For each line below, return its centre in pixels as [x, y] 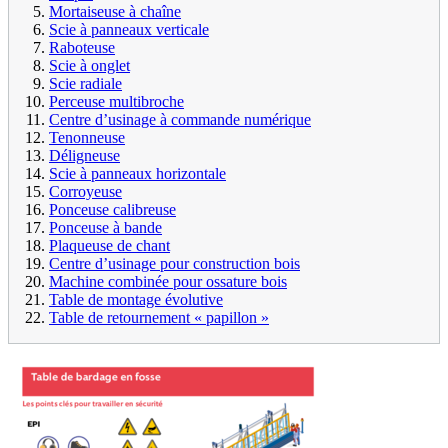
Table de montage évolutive [136, 300]
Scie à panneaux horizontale [137, 174]
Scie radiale [85, 84]
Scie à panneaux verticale [129, 30]
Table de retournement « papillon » [159, 318]
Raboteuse [82, 48]
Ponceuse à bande [105, 228]
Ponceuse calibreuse [112, 210]
